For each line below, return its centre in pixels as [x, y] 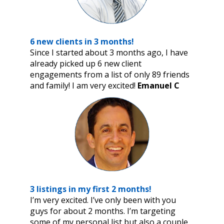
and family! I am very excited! [84, 85]
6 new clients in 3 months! [82, 41]
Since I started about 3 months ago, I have [109, 52]
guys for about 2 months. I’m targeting [103, 211]
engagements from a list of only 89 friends [110, 74]
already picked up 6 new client [86, 63]
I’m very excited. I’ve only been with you [103, 200]
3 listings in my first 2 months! [91, 189]
